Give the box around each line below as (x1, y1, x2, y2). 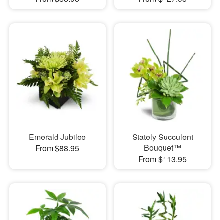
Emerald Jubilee (28, 131, 86, 142)
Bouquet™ (143, 141, 181, 153)
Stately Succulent (132, 131, 193, 142)
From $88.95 (35, 142, 80, 154)
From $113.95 (138, 153, 187, 165)
